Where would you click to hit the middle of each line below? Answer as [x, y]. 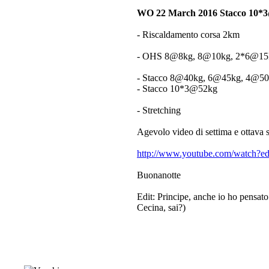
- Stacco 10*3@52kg [177, 89]
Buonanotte [160, 175]
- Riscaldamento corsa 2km [188, 35]
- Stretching [159, 110]
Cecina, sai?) [161, 207]
